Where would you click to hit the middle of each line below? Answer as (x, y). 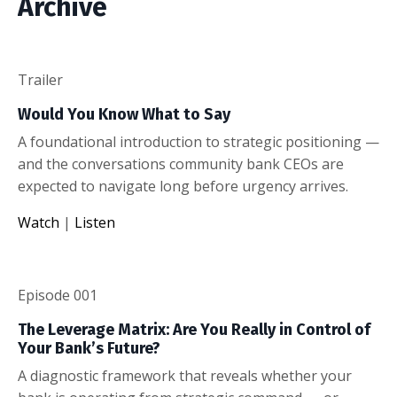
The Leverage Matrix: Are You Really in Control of (194, 329)
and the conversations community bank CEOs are (181, 163)
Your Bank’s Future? (89, 348)
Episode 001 (58, 295)
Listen (95, 222)
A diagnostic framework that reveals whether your (185, 375)
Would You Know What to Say (124, 114)
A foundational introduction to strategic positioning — (198, 141)
